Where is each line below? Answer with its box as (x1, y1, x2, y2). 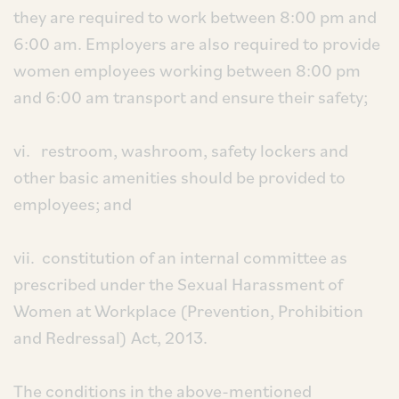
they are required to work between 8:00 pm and (13, 5, 377, 28)
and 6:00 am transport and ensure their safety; (13, 85, 368, 109)
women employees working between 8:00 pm (13, 59, 361, 82)
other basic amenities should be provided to (13, 166, 346, 189)
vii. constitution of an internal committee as (13, 246, 347, 269)
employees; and (13, 192, 132, 216)
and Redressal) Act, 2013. (13, 326, 208, 349)
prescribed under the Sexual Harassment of (13, 273, 343, 296)
